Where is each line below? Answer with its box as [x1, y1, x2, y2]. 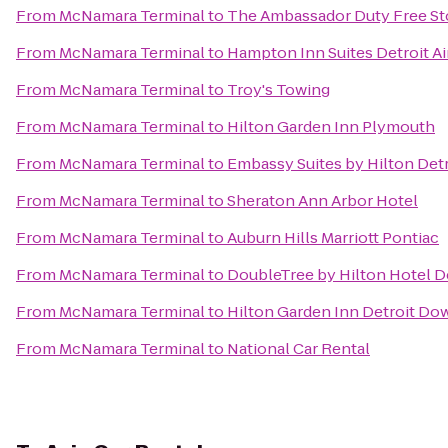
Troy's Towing [227, 79, 330, 100]
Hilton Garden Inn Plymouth [227, 116, 435, 137]
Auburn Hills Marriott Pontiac [227, 227, 439, 248]
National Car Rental [227, 338, 370, 359]
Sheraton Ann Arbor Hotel [227, 190, 418, 211]
